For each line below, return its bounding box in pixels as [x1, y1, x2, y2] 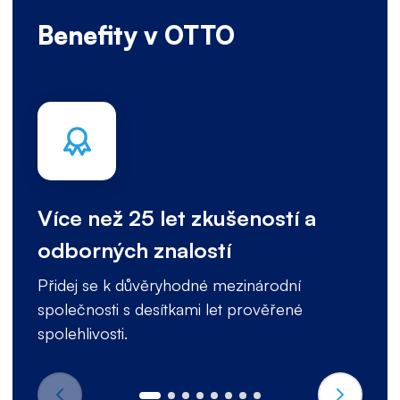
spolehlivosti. [37, 323, 128, 343]
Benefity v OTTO [37, 20, 235, 51]
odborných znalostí [37, 237, 231, 263]
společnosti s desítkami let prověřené [37, 299, 303, 319]
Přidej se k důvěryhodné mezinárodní [37, 275, 301, 295]
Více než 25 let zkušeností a [37, 204, 316, 231]
